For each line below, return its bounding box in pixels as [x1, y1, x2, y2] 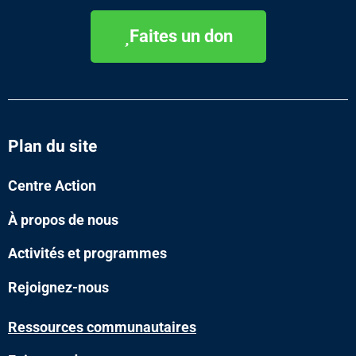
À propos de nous [8, 211, 118, 228]
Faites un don [129, 26, 233, 47]
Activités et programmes [8, 245, 167, 262]
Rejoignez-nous [8, 278, 109, 296]
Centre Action [8, 177, 96, 195]
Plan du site [8, 134, 97, 160]
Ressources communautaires [8, 318, 196, 335]
